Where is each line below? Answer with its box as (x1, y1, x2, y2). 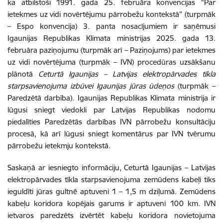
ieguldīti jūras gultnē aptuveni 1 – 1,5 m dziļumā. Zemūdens (7, 187, 216, 196)
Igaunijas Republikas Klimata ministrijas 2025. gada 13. (7, 33, 216, 43)
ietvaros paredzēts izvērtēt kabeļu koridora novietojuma (7, 211, 216, 220)
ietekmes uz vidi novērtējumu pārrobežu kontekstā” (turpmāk (7, 9, 216, 19)
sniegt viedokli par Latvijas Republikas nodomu (34, 105, 216, 114)
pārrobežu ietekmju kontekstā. (7, 141, 111, 150)
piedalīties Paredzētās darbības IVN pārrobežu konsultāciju (7, 117, 216, 126)
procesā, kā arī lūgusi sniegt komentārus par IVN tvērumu (7, 129, 216, 138)
